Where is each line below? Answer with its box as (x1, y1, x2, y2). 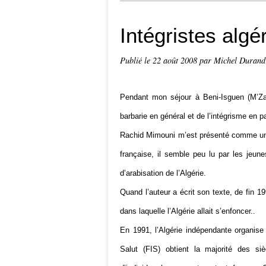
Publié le (120, 55, 153, 66)
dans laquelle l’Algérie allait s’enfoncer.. (120, 207, 255, 216)
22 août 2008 (153, 55, 199, 66)
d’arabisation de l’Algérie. (120, 169, 206, 178)
